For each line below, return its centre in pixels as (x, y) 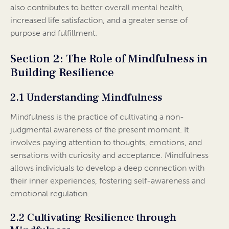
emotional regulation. (50, 194)
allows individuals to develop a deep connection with (107, 168)
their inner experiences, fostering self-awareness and (108, 181)
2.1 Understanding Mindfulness (86, 98)
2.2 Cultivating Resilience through (93, 218)
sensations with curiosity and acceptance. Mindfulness (109, 155)
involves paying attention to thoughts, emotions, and (106, 143)
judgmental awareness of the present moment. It (99, 130)
